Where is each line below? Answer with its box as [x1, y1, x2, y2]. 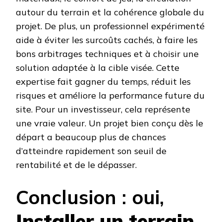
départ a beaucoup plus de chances [16, 131, 166, 143]
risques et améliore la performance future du [16, 90, 205, 102]
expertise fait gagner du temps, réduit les [16, 76, 191, 88]
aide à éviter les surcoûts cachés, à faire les [16, 34, 198, 46]
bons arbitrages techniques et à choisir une [16, 48, 199, 60]
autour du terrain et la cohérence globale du [16, 6, 204, 18]
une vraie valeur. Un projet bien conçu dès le [16, 117, 203, 129]
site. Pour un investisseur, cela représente [16, 104, 190, 115]
